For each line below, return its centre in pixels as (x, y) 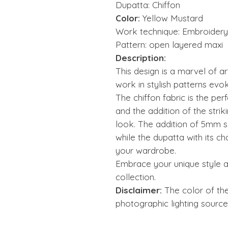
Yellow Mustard (172, 18)
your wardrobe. (146, 151)
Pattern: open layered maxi (169, 45)
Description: (141, 58)
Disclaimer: (140, 190)
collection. (136, 177)
